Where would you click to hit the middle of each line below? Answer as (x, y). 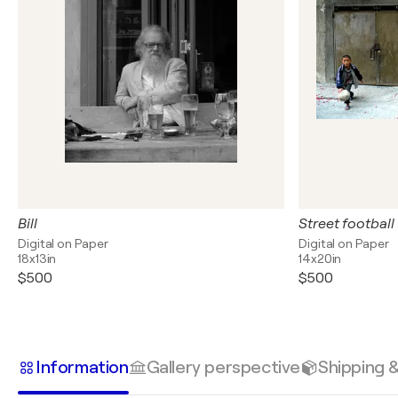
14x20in (320, 259)
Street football (346, 224)
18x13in (37, 259)
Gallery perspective (223, 367)
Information (82, 367)
